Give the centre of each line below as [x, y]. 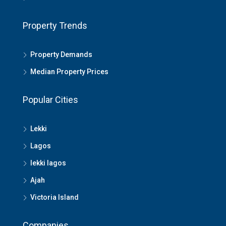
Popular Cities [50, 100]
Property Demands [61, 54]
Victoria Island [54, 197]
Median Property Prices [69, 72]
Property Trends [55, 25]
